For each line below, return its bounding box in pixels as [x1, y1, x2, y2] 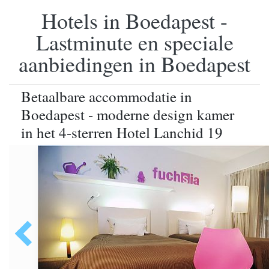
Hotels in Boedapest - [41, 6, 228, 35]
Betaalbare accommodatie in [21, 86, 192, 106]
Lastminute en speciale [35, 28, 234, 56]
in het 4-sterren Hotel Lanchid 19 [21, 122, 223, 142]
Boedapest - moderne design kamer [21, 104, 234, 124]
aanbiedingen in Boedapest [19, 49, 250, 78]
